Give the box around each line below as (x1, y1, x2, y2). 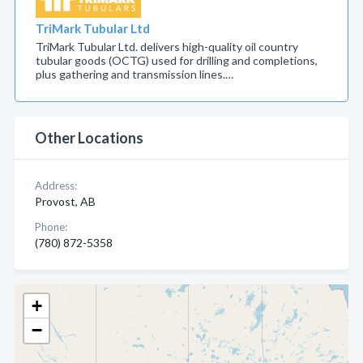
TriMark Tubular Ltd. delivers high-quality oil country (36, 40, 298, 53)
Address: (35, 179, 77, 192)
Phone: (35, 220, 67, 233)
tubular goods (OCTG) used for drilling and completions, (36, 53, 318, 67)
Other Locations (35, 129, 143, 147)
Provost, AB (35, 194, 96, 208)
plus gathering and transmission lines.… (36, 67, 233, 81)
